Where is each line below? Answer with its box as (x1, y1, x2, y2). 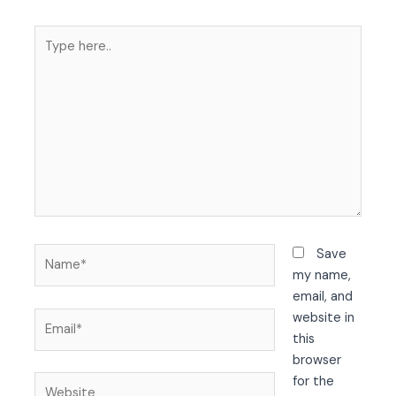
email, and (292, 288, 353, 306)
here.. (34, 47, 67, 65)
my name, (292, 267, 351, 285)
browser (292, 352, 341, 369)
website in (292, 309, 354, 327)
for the (292, 373, 334, 391)
